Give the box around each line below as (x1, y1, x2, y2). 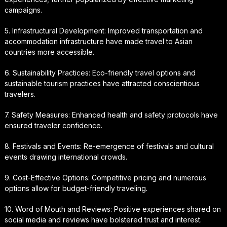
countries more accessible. (4, 47, 94, 56)
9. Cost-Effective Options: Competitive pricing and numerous (4, 173, 206, 182)
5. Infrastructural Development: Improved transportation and (4, 26, 203, 35)
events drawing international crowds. (4, 152, 127, 161)
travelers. (4, 89, 35, 98)
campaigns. (4, 5, 42, 14)
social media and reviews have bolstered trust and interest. (4, 215, 202, 224)
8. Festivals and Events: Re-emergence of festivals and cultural (4, 141, 214, 150)
